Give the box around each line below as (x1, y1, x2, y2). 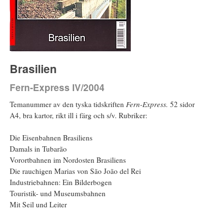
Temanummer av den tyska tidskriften (10, 99, 124, 109)
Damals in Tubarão (10, 143, 67, 154)
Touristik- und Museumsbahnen (10, 188, 106, 198)
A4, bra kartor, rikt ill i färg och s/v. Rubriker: (10, 110, 147, 120)
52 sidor (170, 99, 195, 109)
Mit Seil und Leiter (10, 199, 67, 209)
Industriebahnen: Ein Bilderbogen (10, 177, 112, 187)
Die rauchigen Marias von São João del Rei (10, 166, 141, 176)
